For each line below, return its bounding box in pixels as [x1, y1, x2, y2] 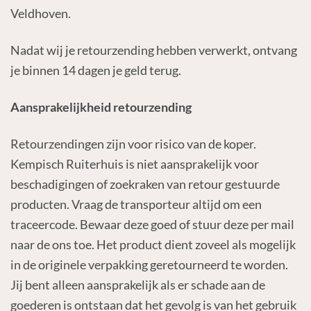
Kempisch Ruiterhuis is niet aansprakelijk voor [10, 155, 259, 171]
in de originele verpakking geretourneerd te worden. [10, 256, 288, 272]
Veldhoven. [10, 6, 71, 22]
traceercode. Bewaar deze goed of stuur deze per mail [10, 216, 294, 232]
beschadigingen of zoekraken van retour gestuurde [10, 176, 280, 192]
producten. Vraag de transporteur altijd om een [10, 196, 262, 212]
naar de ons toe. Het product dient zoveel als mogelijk [10, 236, 296, 252]
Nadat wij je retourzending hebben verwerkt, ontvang [10, 42, 297, 58]
